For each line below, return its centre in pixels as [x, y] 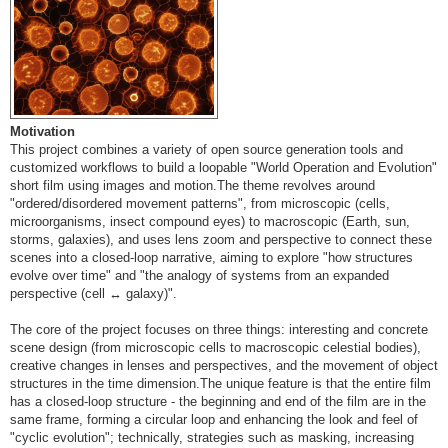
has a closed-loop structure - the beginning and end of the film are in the [218, 402]
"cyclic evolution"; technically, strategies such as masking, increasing [212, 438]
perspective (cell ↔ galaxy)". [93, 294]
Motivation [42, 132]
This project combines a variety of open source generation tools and [206, 150]
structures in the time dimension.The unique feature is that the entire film [220, 384]
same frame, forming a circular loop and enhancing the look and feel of [214, 420]
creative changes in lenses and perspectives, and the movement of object [224, 366]
